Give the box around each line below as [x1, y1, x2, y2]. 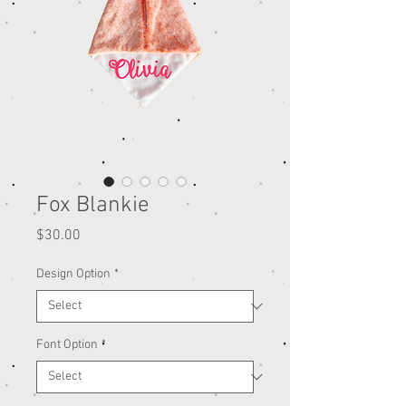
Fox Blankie [36, 192, 150, 220]
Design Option [36, 266, 111, 283]
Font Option [36, 337, 98, 353]
